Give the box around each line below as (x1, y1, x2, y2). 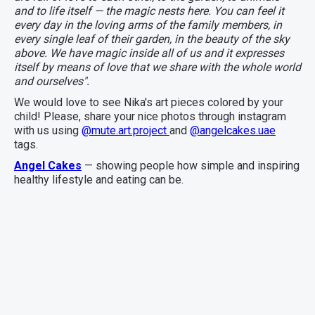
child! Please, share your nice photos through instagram (13, 110, 286, 124)
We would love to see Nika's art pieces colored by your (13, 96, 283, 110)
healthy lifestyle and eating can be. (13, 173, 184, 187)
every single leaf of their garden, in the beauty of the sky (13, 32, 290, 46)
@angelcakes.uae (189, 124, 276, 138)
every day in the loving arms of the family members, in (13, 18, 282, 32)
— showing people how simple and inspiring (81, 159, 300, 173)
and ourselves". (13, 75, 89, 89)
